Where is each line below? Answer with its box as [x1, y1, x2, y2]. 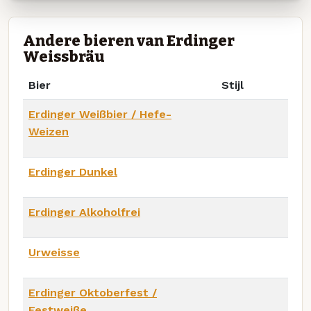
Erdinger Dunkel [28, 165, 117, 178]
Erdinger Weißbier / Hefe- [28, 107, 171, 121]
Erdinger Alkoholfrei [28, 205, 140, 219]
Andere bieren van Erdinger [23, 31, 235, 50]
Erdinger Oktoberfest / [28, 285, 157, 299]
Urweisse [28, 245, 80, 259]
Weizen [28, 124, 69, 138]
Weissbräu [23, 47, 105, 66]
